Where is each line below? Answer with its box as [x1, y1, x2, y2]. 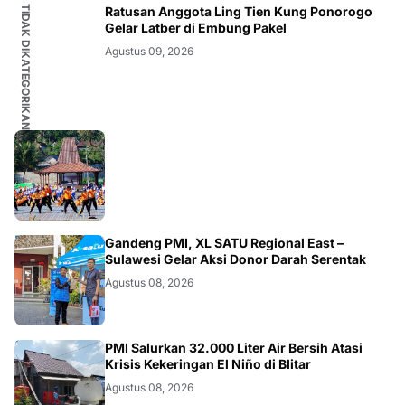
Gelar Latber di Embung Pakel [105, 19, 287, 35]
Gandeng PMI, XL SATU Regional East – [105, 234, 344, 250]
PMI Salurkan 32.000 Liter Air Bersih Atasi [105, 339, 363, 355]
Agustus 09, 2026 [105, 43, 193, 58]
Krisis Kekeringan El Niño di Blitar [105, 355, 311, 372]
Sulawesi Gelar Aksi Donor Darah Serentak [105, 250, 366, 267]
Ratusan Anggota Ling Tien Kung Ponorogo [105, 3, 372, 19]
